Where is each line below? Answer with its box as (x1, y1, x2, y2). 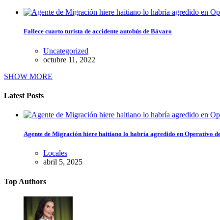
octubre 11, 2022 (43, 55, 95, 64)
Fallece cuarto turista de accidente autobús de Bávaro (24, 27, 172, 35)
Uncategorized (43, 46, 88, 55)
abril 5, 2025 (43, 158, 82, 166)
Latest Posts (4, 91, 44, 100)
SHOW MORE (4, 72, 53, 81)
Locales (43, 149, 67, 158)
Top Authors (4, 177, 46, 186)
